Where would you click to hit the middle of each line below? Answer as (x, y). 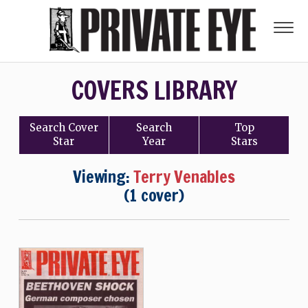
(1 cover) (154, 195)
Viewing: (103, 177)
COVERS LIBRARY (154, 90)
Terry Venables (184, 177)
